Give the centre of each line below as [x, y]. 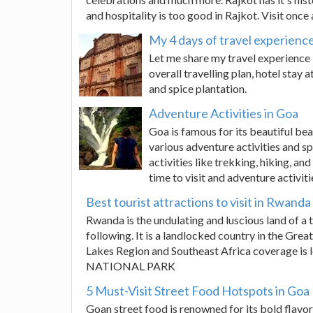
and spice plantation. [198, 88]
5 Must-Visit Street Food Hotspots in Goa [198, 291]
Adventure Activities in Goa [224, 113]
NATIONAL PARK [131, 266]
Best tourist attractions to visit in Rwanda [198, 202]
